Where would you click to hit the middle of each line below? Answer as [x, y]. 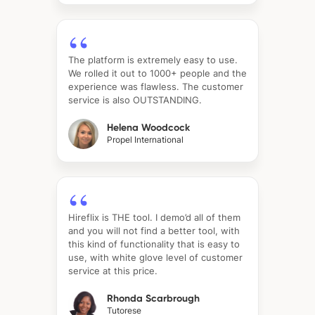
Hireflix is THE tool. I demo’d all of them [154, 217]
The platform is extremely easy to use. [153, 59]
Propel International [145, 140]
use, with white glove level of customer [155, 257]
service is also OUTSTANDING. [135, 99]
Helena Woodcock [148, 128]
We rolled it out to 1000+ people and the [157, 73]
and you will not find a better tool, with [154, 230]
